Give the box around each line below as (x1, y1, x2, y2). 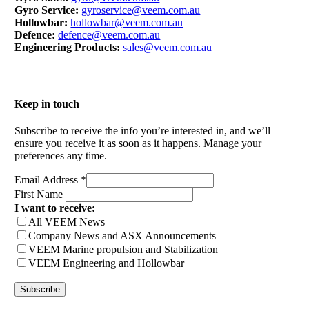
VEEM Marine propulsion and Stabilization (28, 243, 219, 255)
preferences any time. (14, 149, 108, 161)
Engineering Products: (14, 41, 121, 53)
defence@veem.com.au (58, 28, 161, 41)
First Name (14, 188, 66, 200)
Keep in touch (14, 97, 80, 110)
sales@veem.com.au (123, 41, 212, 53)
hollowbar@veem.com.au (70, 16, 183, 28)
